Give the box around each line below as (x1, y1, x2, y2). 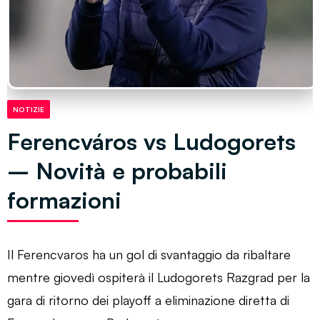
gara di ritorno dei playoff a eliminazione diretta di (7, 291, 289, 308)
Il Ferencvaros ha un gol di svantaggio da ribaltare (7, 246, 291, 262)
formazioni (7, 185, 121, 214)
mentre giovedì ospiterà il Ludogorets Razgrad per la (7, 269, 310, 285)
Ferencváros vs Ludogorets (7, 126, 296, 156)
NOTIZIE (13, 104, 44, 114)
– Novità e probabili (7, 156, 227, 185)
